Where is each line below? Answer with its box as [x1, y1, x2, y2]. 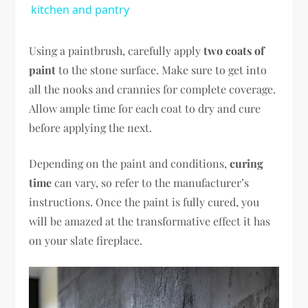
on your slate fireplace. [29, 232, 143, 247]
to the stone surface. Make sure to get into [56, 62, 267, 77]
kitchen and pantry [30, 1, 129, 17]
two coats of [203, 43, 265, 58]
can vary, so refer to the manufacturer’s [52, 175, 250, 190]
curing [230, 155, 264, 170]
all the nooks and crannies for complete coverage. [29, 81, 276, 96]
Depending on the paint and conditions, [29, 155, 230, 170]
